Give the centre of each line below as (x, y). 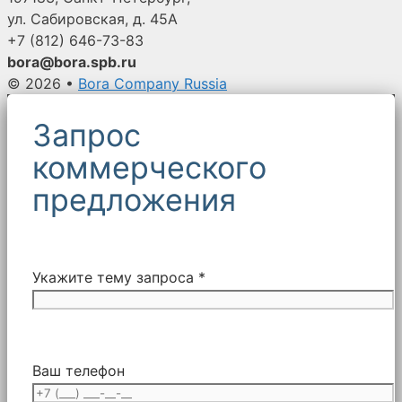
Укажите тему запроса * (119, 277)
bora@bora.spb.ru (72, 61)
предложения (134, 199)
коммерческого (149, 167)
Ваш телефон (79, 370)
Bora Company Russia (153, 83)
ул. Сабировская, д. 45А (92, 18)
